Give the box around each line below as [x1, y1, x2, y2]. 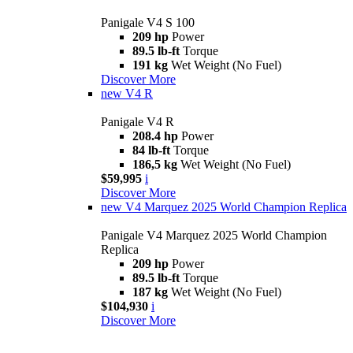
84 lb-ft [132, 143, 173, 158]
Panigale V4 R [101, 115, 174, 129]
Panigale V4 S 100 [101, 16, 195, 30]
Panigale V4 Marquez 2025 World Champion [101, 229, 327, 243]
